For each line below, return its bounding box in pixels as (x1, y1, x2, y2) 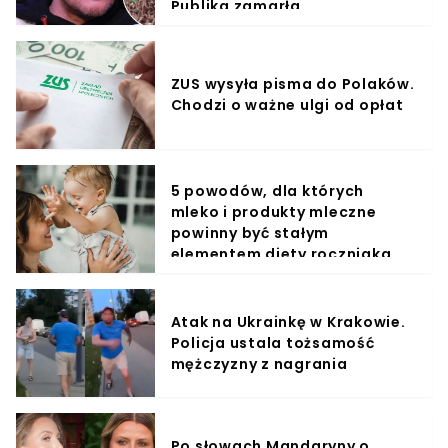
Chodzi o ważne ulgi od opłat (170, 95, 404, 116)
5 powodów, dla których (170, 181, 365, 202)
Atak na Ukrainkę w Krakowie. (170, 311, 406, 332)
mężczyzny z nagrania (170, 353, 348, 374)
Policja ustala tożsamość (170, 332, 375, 353)
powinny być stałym (170, 223, 330, 244)
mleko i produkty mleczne (170, 202, 377, 223)
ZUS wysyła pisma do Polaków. (170, 74, 415, 95)
